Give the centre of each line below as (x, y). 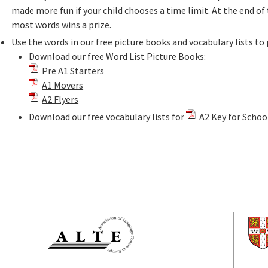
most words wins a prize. (61, 24)
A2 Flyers (60, 99)
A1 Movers (63, 85)
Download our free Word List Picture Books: (118, 56)
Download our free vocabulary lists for (108, 116)
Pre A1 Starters (73, 70)
